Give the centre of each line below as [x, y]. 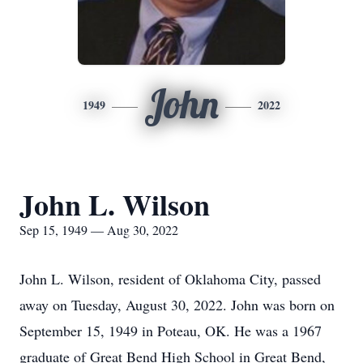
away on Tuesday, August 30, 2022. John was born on [177, 305]
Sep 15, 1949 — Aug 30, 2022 [99, 230]
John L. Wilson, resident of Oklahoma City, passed [170, 279]
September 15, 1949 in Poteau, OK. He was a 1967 [171, 331]
